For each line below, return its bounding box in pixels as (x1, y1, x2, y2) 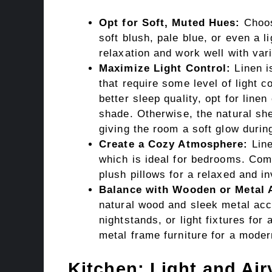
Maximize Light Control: (99, 63, 231, 75)
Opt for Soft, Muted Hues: (99, 17, 240, 29)
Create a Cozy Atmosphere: (99, 138, 248, 151)
